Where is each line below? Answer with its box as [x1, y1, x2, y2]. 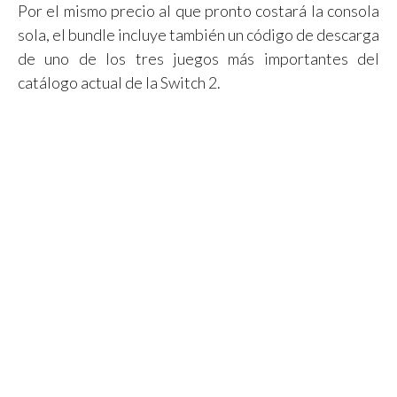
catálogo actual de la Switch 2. [18, 72, 221, 92]
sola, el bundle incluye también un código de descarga [18, 24, 379, 44]
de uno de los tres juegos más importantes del [18, 48, 379, 68]
